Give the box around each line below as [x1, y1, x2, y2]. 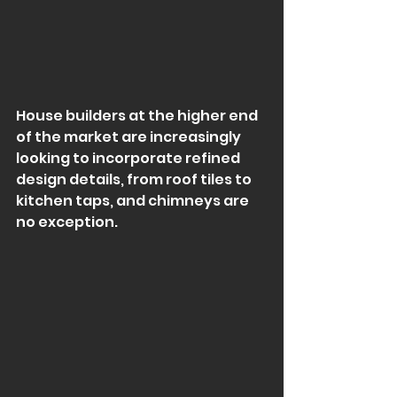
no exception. [16, 211, 118, 232]
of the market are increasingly [16, 126, 244, 147]
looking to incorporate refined [16, 147, 243, 168]
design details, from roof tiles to [16, 168, 254, 190]
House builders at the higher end [16, 105, 261, 126]
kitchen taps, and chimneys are [16, 190, 252, 211]
